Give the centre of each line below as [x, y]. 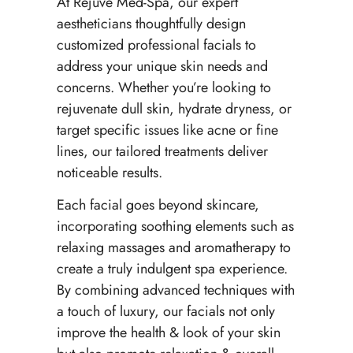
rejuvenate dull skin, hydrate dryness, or [174, 109]
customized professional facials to [156, 45]
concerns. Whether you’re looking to [163, 88]
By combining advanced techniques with [175, 290]
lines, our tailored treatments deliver [162, 152]
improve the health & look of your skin [168, 333]
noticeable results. [111, 173]
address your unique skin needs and [162, 67]
